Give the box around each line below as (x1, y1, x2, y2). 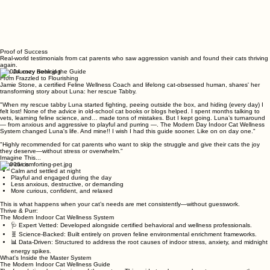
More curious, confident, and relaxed (11, 187, 113, 195)
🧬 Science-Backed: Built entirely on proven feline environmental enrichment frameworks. (11, 231, 257, 238)
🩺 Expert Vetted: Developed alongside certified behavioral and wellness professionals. (11, 222, 252, 229)
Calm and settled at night (11, 168, 81, 175)
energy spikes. (11, 248, 51, 255)
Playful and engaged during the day (11, 174, 111, 181)
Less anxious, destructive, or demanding (11, 181, 124, 188)
